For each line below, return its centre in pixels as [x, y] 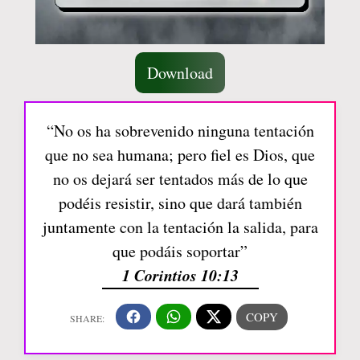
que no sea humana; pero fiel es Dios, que [180, 154]
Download [180, 72]
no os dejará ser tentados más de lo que [180, 178]
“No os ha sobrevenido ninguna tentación [180, 130]
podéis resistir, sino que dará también [180, 202]
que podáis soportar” [180, 251]
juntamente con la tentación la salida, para [180, 227]
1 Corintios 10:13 [180, 274]
